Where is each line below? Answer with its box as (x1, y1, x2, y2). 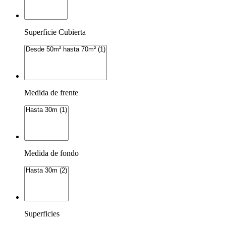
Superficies (24, 209, 60, 218)
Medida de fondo (24, 148, 79, 157)
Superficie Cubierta (24, 27, 86, 36)
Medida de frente (24, 88, 78, 97)
